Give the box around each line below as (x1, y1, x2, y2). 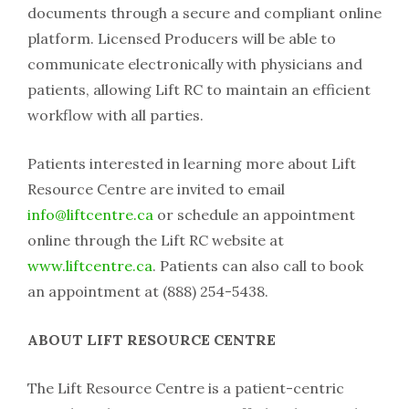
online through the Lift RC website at (27, 231, 284, 249)
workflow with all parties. (27, 106, 204, 124)
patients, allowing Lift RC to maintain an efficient (27, 80, 371, 99)
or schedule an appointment (153, 205, 355, 224)
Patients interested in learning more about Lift (27, 154, 356, 173)
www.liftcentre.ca (27, 257, 152, 275)
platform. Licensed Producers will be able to (27, 29, 336, 47)
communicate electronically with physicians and (27, 55, 362, 73)
